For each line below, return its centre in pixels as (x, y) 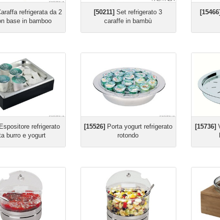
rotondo (128, 135)
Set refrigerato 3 (138, 12)
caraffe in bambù (128, 21)
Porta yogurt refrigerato (138, 126)
